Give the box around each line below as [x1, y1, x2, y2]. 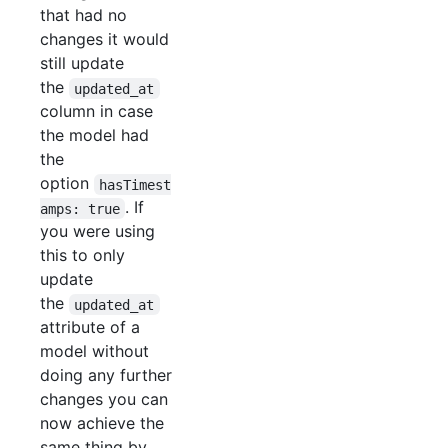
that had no [40, 5, 127, 26]
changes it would [40, 29, 169, 50]
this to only [40, 245, 125, 266]
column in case [40, 101, 153, 122]
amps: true [40, 200, 120, 217]
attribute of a [40, 317, 140, 338]
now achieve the [40, 413, 164, 434]
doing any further [40, 365, 172, 386]
